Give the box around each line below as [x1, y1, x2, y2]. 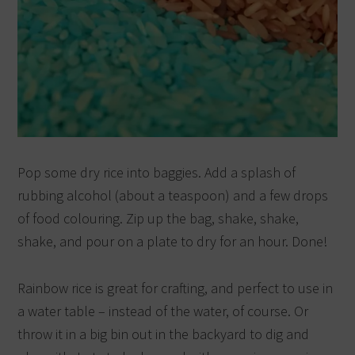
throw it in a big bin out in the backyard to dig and [17, 325, 310, 344]
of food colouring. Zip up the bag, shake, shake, [17, 209, 300, 228]
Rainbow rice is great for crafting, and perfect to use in [17, 279, 334, 298]
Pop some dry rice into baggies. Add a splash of [17, 163, 296, 182]
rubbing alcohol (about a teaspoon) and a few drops [17, 186, 329, 205]
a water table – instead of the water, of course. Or [17, 302, 309, 321]
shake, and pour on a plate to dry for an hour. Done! [17, 232, 328, 251]
